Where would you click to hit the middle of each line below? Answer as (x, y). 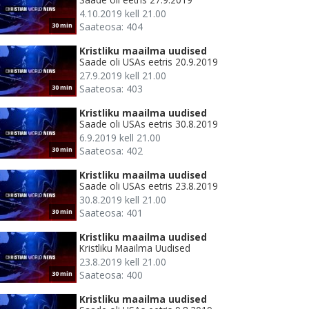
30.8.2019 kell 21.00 (123, 200)
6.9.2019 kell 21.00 (120, 138)
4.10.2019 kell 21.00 (123, 14)
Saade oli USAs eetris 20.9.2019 (149, 62)
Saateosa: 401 (111, 213)
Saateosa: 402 (111, 151)
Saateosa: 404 (111, 27)
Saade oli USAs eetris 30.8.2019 (149, 124)
